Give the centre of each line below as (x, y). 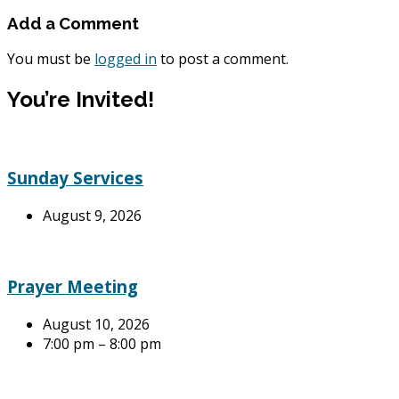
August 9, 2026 (92, 215)
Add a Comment (73, 23)
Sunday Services (75, 177)
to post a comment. (223, 59)
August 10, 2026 (96, 325)
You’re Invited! (81, 100)
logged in (126, 59)
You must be (51, 59)
